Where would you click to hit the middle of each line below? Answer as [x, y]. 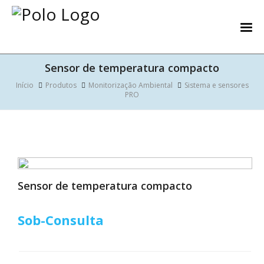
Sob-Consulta [61, 220]
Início [24, 85]
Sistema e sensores [216, 85]
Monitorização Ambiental [130, 85]
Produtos [61, 85]
